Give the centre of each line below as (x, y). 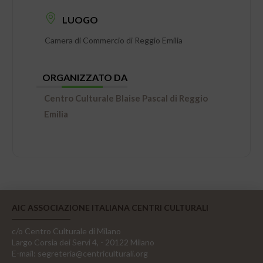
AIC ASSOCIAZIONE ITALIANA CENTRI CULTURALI (110, 207)
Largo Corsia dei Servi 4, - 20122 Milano (83, 242)
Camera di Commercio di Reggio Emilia (114, 41)
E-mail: (24, 253)
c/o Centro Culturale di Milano (66, 231)
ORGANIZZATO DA (85, 77)
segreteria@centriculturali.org (93, 253)
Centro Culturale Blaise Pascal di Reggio (126, 98)
